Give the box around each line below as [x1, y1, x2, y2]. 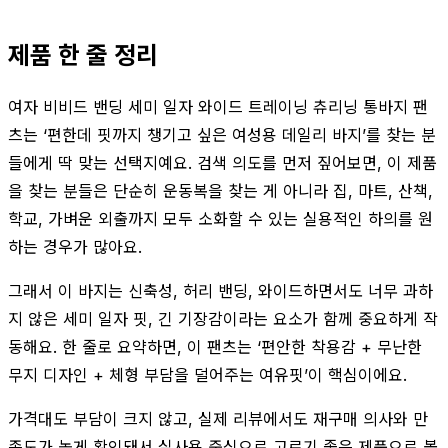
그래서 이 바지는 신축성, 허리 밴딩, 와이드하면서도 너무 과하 [8, 280, 433, 301]
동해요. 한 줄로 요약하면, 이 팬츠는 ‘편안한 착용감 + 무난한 [8, 336, 422, 357]
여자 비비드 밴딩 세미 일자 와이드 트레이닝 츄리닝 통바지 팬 [8, 96, 428, 117]
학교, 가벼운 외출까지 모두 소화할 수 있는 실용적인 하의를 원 [8, 208, 433, 229]
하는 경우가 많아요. [8, 236, 142, 257]
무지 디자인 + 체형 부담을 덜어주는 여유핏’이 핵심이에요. [8, 364, 407, 385]
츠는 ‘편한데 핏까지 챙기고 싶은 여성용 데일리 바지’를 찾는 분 [8, 124, 436, 145]
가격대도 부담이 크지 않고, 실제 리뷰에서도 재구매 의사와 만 [8, 408, 428, 429]
